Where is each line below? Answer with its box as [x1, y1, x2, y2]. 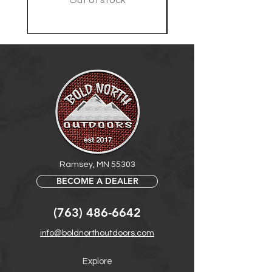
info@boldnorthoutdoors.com [40, 229, 154, 238]
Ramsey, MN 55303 [59, 160, 135, 169]
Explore [82, 257, 112, 267]
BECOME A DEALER [56, 175, 138, 187]
